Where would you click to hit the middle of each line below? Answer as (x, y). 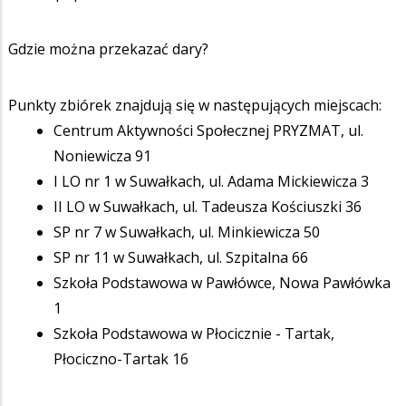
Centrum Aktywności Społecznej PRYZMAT (197, 130)
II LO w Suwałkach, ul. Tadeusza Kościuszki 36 (208, 206)
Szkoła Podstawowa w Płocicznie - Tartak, (194, 333)
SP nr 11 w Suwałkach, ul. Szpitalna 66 (181, 257)
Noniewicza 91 (102, 155)
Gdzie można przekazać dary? (108, 48)
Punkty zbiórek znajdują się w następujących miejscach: (195, 105)
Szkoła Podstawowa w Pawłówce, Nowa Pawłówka (222, 282)
